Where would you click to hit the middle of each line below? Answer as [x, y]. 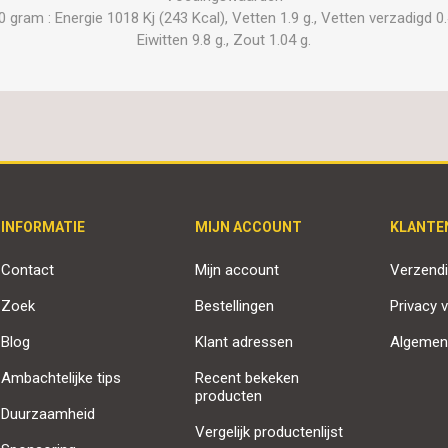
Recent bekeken [247, 377]
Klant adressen [244, 341]
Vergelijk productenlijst [269, 431]
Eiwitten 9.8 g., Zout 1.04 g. [224, 39]
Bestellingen [235, 305]
